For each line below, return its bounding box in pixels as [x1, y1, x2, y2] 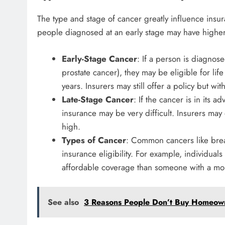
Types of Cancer [61, 134, 126, 146]
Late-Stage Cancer [61, 93, 134, 105]
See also [48, 196, 79, 208]
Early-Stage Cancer [61, 52, 137, 65]
